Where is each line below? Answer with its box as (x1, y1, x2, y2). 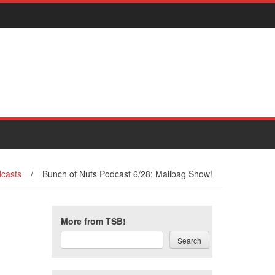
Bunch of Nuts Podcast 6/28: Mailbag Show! (42, 168, 212, 180)
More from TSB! (60, 215, 126, 227)
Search (177, 234, 201, 246)
